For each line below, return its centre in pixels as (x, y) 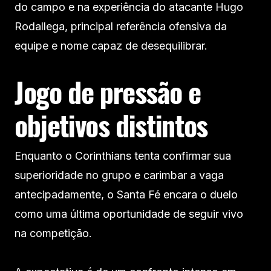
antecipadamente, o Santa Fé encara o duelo (126, 194)
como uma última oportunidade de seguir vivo (129, 214)
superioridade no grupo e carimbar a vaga (119, 175)
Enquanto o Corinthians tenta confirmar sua (123, 155)
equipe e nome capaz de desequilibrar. (111, 45)
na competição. (53, 233)
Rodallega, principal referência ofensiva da (121, 26)
